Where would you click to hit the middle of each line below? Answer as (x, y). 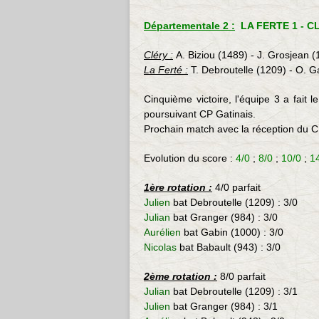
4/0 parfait (236, 187)
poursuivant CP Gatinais (198, 114)
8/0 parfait (241, 276)
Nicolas (162, 247)
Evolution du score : (190, 158)
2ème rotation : (181, 276)
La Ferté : (166, 70)
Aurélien (162, 232)
